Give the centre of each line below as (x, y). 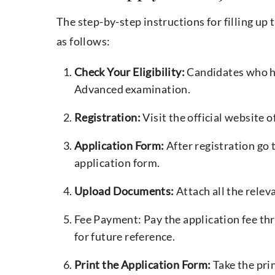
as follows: (83, 41)
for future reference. (125, 237)
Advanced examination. (132, 89)
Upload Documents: (124, 191)
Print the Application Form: (143, 265)
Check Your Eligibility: (130, 72)
